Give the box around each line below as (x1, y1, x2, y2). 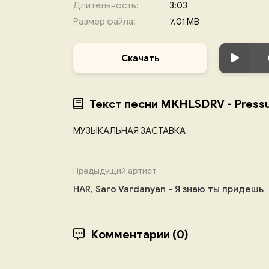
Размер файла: (73, 16, 136, 27)
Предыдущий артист (73, 166, 157, 176)
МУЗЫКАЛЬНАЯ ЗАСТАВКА (73, 125, 186, 136)
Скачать (121, 53, 159, 64)
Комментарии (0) (91, 227, 189, 241)
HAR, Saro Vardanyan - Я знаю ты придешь (73, 184, 264, 195)
